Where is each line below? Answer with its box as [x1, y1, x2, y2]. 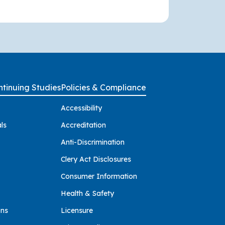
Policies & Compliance [61, 82, 147, 92]
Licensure [61, 205, 93, 215]
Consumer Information [61, 171, 138, 181]
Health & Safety [61, 188, 115, 198]
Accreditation [61, 120, 106, 130]
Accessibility [61, 103, 102, 113]
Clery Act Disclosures [61, 154, 132, 164]
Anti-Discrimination [61, 137, 125, 147]
